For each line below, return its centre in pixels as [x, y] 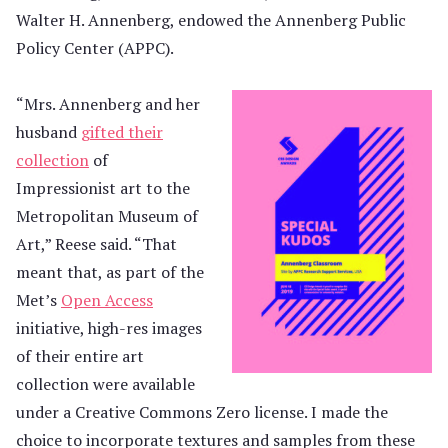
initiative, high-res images [109, 328]
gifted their [122, 132]
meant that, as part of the [110, 272]
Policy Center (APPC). [95, 48]
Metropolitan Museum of [107, 216]
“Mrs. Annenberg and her [108, 104]
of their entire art [80, 356]
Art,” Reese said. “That [96, 244]
